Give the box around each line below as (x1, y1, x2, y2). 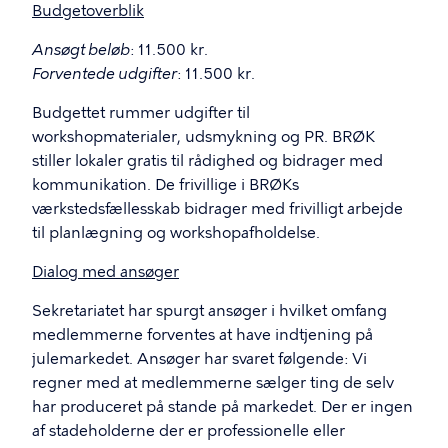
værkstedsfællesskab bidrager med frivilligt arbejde (32, 200, 403, 218)
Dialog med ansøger (32, 263, 179, 281)
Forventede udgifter (32, 65, 177, 83)
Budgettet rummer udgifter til (32, 104, 250, 122)
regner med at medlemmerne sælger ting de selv (32, 374, 394, 392)
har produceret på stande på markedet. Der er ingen (32, 398, 413, 416)
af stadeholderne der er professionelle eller (32, 422, 345, 440)
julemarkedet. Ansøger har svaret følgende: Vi (32, 350, 367, 368)
